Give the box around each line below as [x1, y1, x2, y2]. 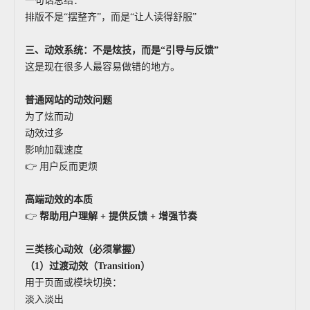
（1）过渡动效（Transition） [25, 261, 150, 271]
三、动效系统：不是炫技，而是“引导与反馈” [25, 45, 219, 55]
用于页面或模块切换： [25, 277, 122, 288]
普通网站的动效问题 [25, 95, 112, 105]
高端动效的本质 [25, 194, 93, 205]
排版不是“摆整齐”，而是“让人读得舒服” [25, 12, 197, 22]
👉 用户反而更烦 [25, 161, 98, 172]
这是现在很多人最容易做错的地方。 [25, 62, 180, 72]
